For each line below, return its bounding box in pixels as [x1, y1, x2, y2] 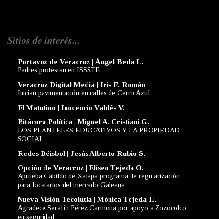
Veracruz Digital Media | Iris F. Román [18, 81, 145, 89]
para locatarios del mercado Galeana [18, 181, 125, 189]
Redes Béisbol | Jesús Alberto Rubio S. [18, 150, 145, 158]
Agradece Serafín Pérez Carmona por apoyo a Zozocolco [18, 204, 186, 212]
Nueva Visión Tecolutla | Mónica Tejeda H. [18, 196, 156, 204]
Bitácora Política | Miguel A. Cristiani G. [18, 118, 149, 126]
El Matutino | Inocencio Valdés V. [18, 104, 125, 112]
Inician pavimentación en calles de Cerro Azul [18, 89, 150, 97]
